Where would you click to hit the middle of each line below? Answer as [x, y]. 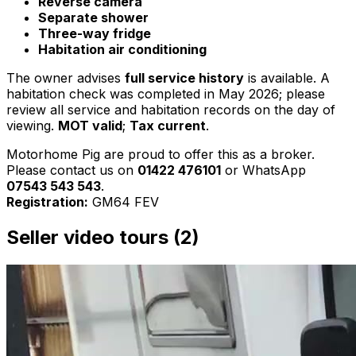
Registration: [47, 202]
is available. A [287, 78]
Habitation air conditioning [122, 50]
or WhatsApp [263, 170]
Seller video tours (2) [103, 238]
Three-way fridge [95, 34]
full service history [184, 78]
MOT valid [90, 126]
